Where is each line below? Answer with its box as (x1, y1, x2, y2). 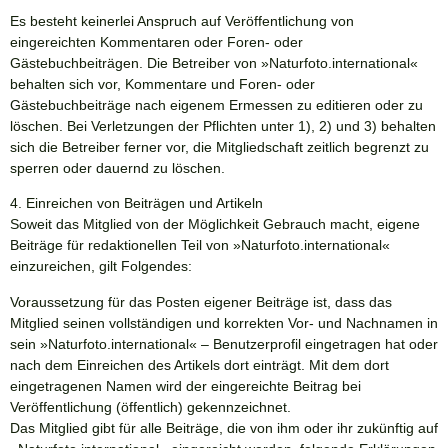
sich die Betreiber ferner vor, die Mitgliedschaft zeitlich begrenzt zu (10, 138, 429, 155)
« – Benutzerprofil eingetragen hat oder (189, 335, 438, 352)
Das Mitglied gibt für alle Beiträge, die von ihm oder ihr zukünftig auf (10, 419, 438, 436)
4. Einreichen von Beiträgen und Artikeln (10, 195, 263, 212)
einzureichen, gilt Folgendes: (10, 258, 192, 275)
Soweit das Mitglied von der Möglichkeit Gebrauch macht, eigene (10, 216, 420, 233)
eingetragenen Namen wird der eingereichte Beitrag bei (10, 377, 361, 394)
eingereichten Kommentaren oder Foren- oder (10, 33, 303, 50)
